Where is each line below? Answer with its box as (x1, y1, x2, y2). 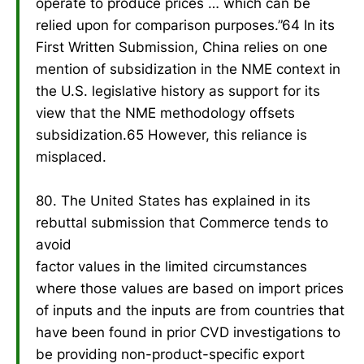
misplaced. (36, 148, 106, 165)
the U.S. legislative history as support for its (36, 82, 320, 99)
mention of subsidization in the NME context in (36, 60, 340, 77)
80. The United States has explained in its (36, 192, 310, 209)
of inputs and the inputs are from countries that (36, 301, 344, 318)
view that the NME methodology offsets (36, 104, 295, 121)
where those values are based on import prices (36, 279, 344, 297)
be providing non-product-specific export (36, 345, 305, 362)
